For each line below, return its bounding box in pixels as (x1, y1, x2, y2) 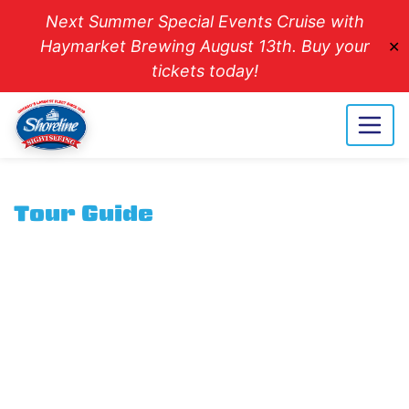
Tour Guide (14, 204, 153, 225)
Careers (113, 275, 296, 311)
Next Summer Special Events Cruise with (45, 12, 364, 31)
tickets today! (151, 61, 258, 80)
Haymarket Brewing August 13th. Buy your (39, 37, 370, 56)
